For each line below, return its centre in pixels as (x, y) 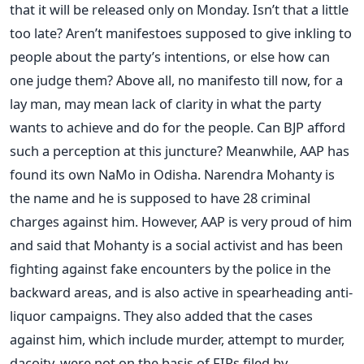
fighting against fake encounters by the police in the (170, 268)
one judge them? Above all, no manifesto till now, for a (176, 80)
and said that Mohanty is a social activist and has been (176, 245)
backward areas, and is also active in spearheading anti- (181, 292)
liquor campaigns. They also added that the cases (161, 315)
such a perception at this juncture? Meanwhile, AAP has (180, 150)
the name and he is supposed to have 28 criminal (160, 197)
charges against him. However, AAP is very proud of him (181, 221)
